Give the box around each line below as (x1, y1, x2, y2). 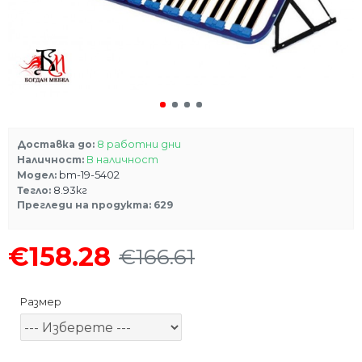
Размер (20, 295, 61, 309)
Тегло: (17, 183, 51, 196)
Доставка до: (17, 137, 95, 150)
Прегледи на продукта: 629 (17, 199, 173, 212)
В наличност (86, 153, 158, 166)
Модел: (17, 168, 57, 181)
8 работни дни (97, 137, 181, 151)
